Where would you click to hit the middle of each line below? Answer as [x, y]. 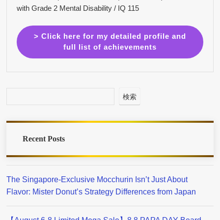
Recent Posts [43, 139]
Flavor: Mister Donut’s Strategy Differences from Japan [101, 191]
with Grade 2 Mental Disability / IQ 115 [78, 8]
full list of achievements [110, 47]
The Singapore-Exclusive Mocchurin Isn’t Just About [97, 179]
